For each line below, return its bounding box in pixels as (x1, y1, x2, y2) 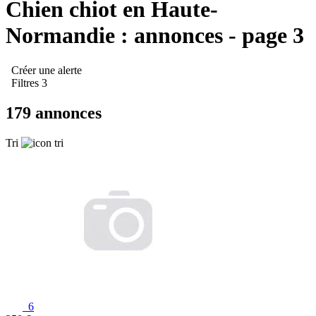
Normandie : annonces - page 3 (6, 23, 304, 49)
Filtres (8, 76, 42, 89)
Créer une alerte (8, 63, 82, 76)
